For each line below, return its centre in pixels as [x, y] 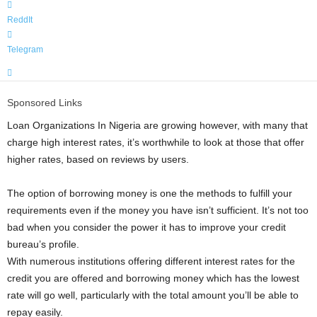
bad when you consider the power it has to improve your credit [146, 227]
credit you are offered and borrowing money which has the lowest [153, 278]
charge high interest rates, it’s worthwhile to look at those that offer [156, 142]
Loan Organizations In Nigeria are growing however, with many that [157, 125]
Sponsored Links [45, 103]
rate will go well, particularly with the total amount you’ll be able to [153, 295]
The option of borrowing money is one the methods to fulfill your [150, 193]
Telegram [25, 50]
